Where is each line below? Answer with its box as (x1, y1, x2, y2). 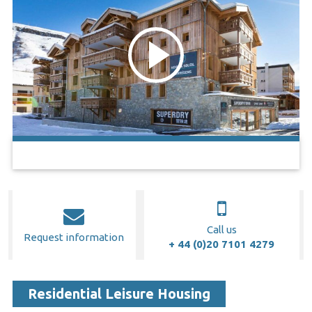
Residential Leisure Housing (27, 286, 210, 302)
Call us (206, 224, 237, 236)
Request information (24, 231, 125, 244)
